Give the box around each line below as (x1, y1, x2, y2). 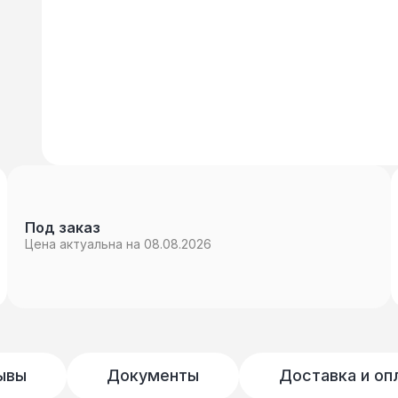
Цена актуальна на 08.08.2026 (25, 235, 212, 251)
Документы (107, 366, 199, 386)
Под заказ (25, 218, 101, 236)
